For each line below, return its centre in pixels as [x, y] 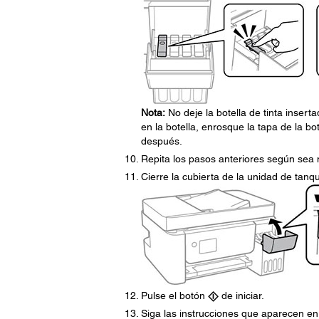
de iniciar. [241, 296]
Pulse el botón [174, 296]
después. [161, 141]
